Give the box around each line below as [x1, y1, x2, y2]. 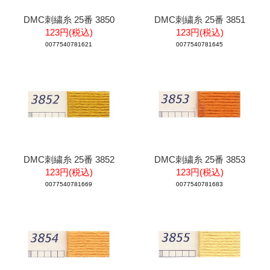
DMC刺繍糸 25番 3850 [23, 14, 115, 25]
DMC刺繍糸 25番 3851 [154, 14, 245, 25]
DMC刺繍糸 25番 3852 [23, 154, 115, 165]
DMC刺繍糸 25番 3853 [154, 154, 245, 165]
